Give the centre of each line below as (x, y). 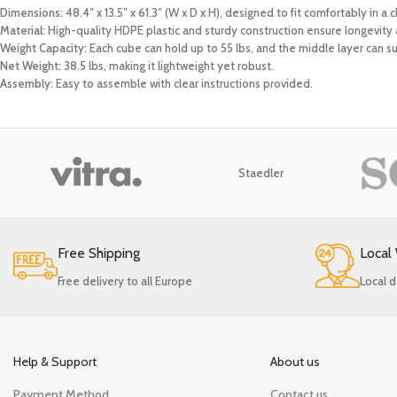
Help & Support (55, 362)
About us (296, 362)
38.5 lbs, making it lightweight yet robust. (167, 66)
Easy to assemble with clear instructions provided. (183, 84)
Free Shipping (99, 253)
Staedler (261, 173)
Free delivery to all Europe (125, 281)
